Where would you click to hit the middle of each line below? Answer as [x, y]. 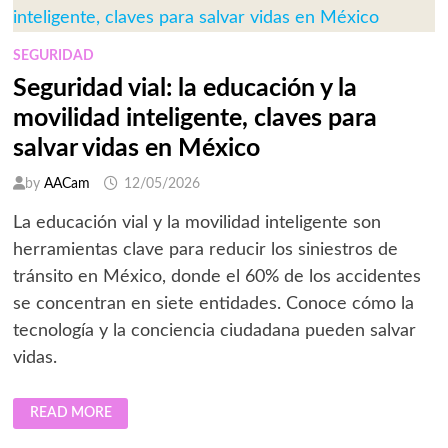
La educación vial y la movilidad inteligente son [196, 223]
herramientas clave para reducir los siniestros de [205, 250]
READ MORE [70, 413]
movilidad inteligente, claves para [194, 119]
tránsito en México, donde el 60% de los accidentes [216, 277]
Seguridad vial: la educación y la [184, 89]
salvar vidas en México [136, 149]
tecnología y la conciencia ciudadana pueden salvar [214, 331]
